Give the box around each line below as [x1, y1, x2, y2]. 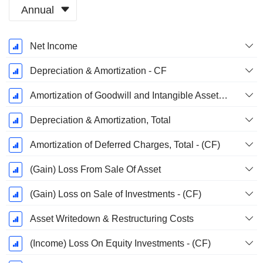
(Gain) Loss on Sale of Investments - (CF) [29, 189, 201, 200]
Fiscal [17, 39, 43, 50]
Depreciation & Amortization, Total [29, 115, 171, 126]
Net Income [29, 41, 77, 52]
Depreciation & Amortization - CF [29, 66, 167, 76]
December [8, 65, 52, 76]
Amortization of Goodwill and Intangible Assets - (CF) [218, 90, 228, 101]
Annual [21, 4, 54, 16]
